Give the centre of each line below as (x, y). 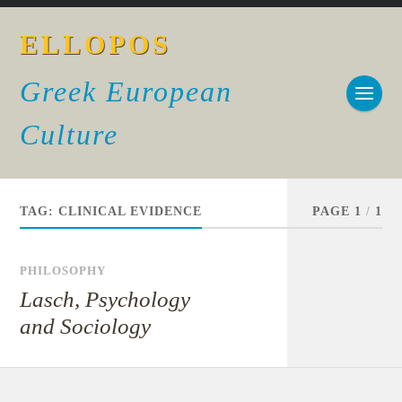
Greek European (127, 92)
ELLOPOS (96, 44)
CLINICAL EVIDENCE (131, 211)
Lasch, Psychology (105, 299)
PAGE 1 (336, 211)
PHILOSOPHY (63, 271)
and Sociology (86, 326)
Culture (70, 135)
